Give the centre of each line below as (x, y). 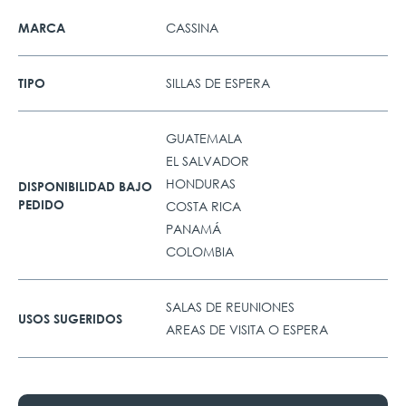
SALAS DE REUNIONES (231, 307)
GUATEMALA (204, 138)
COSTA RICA (204, 206)
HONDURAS (201, 184)
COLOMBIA (200, 251)
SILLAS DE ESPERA (218, 83)
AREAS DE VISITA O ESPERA (247, 329)
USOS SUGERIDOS (70, 318)
